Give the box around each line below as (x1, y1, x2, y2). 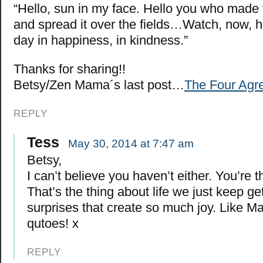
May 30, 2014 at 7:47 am (68, 137, 194, 150)
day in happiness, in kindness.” (14, 33, 188, 48)
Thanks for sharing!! (14, 62, 126, 77)
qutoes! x (27, 216, 79, 231)
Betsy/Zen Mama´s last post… (14, 77, 184, 93)
